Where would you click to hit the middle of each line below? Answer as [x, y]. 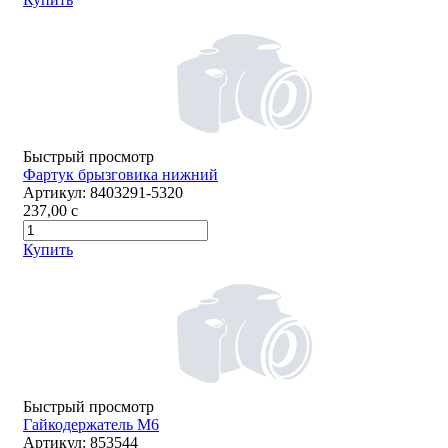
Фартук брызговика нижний [120, 175]
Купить [48, 250]
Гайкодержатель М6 [91, 425]
